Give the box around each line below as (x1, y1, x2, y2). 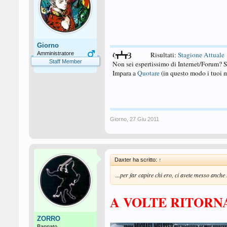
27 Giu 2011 (130, 116, 159, 122)
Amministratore (37, 50, 74, 56)
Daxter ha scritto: (115, 157, 159, 163)
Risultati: (150, 50, 178, 59)
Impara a (112, 68, 137, 78)
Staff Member (49, 58, 82, 64)
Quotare (137, 68, 160, 78)
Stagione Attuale (178, 50, 224, 59)
